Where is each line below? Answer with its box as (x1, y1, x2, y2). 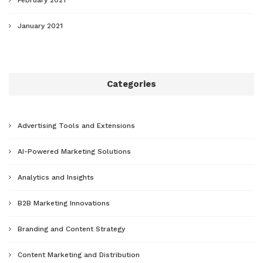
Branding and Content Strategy (18, 224, 125, 233)
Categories (107, 78, 156, 89)
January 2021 (18, 21, 63, 30)
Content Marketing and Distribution (18, 250, 140, 259)
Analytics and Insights (18, 173, 94, 181)
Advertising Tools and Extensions (18, 121, 135, 130)
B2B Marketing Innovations (18, 198, 110, 207)
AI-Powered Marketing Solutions (18, 147, 131, 156)
